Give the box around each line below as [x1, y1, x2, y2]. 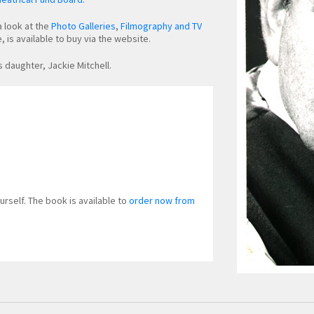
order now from [129, 193, 195, 207]
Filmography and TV [121, 20, 202, 33]
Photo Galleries [51, 20, 116, 33]
